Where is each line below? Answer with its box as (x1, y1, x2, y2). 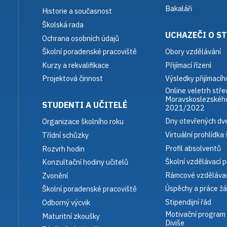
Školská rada (42, 20, 84, 30)
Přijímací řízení (165, 60, 211, 70)
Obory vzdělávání (165, 47, 221, 57)
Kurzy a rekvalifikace (42, 60, 109, 70)
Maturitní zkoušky (42, 211, 100, 221)
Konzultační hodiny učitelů (42, 157, 128, 167)
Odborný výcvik (42, 197, 90, 207)
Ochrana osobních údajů (42, 33, 119, 43)
